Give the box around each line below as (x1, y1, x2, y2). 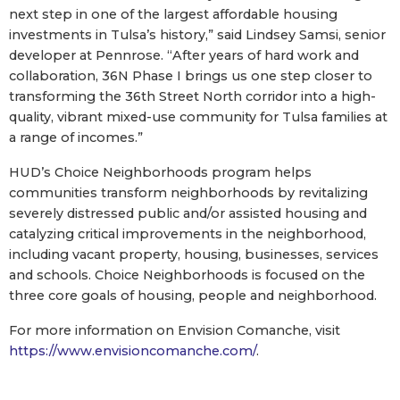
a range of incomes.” (9, 129, 143, 146)
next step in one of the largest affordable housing (9, 5, 337, 22)
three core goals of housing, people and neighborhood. (9, 287, 377, 304)
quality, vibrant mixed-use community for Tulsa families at (9, 108, 387, 125)
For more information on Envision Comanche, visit (9, 321, 340, 338)
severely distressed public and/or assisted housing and (9, 204, 367, 221)
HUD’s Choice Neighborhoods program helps (9, 163, 312, 180)
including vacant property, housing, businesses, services (9, 246, 379, 262)
